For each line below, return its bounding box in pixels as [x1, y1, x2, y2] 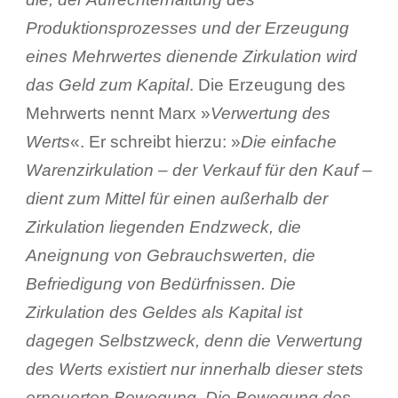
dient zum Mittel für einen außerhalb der [25, 188, 328, 208]
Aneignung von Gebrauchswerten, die [25, 245, 315, 265]
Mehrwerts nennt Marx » [25, 103, 211, 123]
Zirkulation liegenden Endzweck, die [25, 217, 301, 236]
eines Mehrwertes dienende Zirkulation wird [25, 46, 357, 66]
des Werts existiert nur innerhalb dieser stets [25, 359, 363, 378]
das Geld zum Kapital [25, 75, 189, 94]
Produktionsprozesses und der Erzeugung [25, 18, 349, 37]
